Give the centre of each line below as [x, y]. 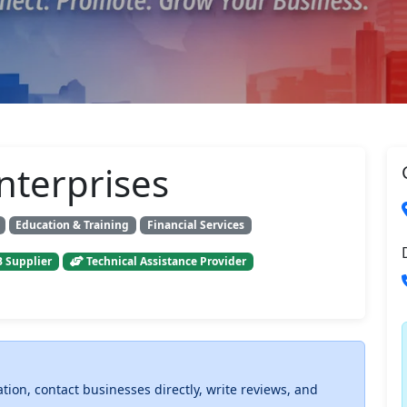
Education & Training [73, 225]
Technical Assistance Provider [164, 262]
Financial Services [195, 225]
